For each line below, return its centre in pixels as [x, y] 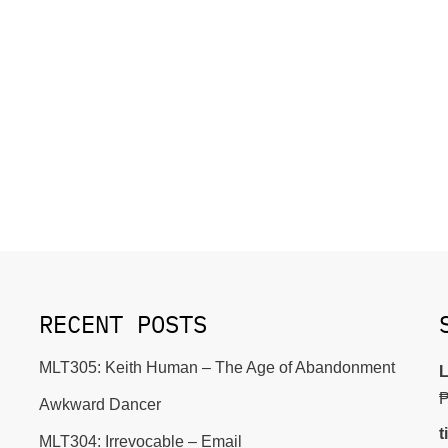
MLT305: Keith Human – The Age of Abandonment [217, 367]
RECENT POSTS [123, 324]
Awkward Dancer [100, 404]
